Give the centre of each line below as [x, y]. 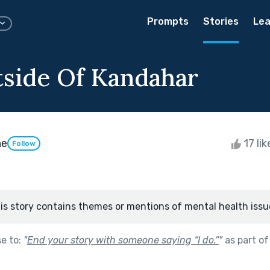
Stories [221, 21]
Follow [24, 144]
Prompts [168, 21]
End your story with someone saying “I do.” [123, 240]
